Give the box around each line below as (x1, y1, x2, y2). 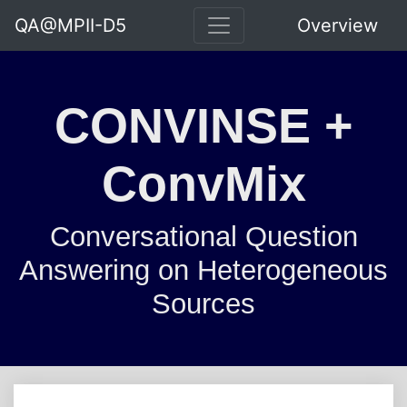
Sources (152, 288, 255, 320)
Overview (297, 15, 378, 36)
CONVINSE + (54, 98, 353, 153)
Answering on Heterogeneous (19, 254, 388, 286)
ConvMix (101, 156, 306, 211)
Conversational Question (49, 221, 358, 253)
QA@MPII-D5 (15, 15, 126, 36)
